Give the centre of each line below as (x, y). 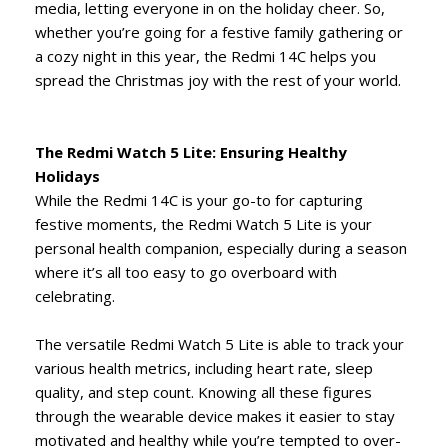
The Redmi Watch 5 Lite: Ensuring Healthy (191, 151)
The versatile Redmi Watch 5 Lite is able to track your (219, 343)
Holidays (67, 175)
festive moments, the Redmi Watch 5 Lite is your (203, 223)
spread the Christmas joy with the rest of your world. (218, 79)
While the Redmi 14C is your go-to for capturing (199, 199)
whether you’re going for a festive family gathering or (219, 31)
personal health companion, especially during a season (221, 247)
